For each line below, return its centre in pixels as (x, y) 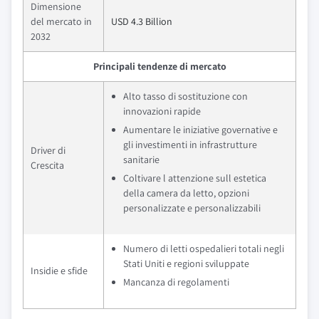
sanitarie (141, 159)
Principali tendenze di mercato (159, 66)
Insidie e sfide (59, 271)
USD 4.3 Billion (142, 21)
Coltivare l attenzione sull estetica (195, 178)
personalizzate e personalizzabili (192, 208)
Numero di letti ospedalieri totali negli (204, 249)
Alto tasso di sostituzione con (185, 96)
